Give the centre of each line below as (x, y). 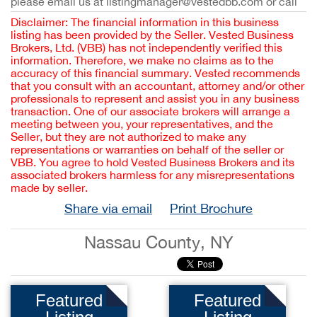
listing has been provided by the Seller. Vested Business (152, 35)
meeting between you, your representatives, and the (142, 124)
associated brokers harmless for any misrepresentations (152, 175)
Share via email (108, 208)
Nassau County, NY (158, 242)
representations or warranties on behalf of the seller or (147, 149)
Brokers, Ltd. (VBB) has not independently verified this (146, 47)
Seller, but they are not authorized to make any (128, 137)
